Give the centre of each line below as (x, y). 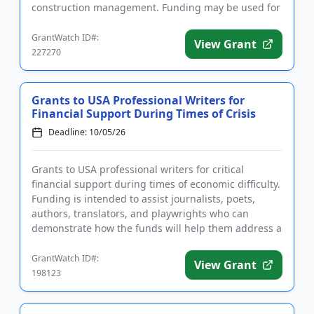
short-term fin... (68, 243)
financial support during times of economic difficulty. (156, 184)
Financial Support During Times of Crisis (144, 114)
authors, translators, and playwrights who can (140, 213)
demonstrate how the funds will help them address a (157, 228)
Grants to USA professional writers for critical (138, 169)
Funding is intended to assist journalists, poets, (143, 199)
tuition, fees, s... (69, 22)
